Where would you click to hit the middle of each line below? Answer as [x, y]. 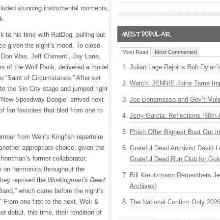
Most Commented [176, 52]
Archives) [143, 186]
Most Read [135, 52]
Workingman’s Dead [76, 180]
